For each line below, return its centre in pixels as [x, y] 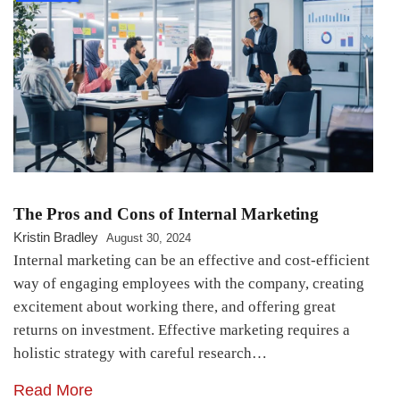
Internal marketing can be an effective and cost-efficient [192, 261]
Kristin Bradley [56, 237]
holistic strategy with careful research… [140, 354]
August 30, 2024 [149, 238]
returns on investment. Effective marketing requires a [182, 330]
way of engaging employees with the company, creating [189, 284]
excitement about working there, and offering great [175, 307]
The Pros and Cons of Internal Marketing [166, 214]
